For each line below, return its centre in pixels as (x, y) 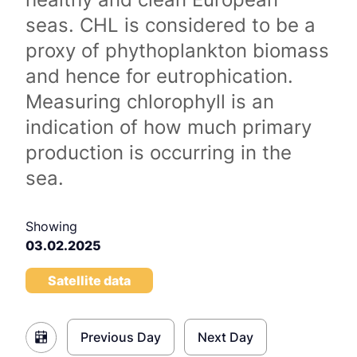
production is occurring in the (159, 153)
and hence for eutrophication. (159, 76)
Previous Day (121, 337)
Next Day (226, 337)
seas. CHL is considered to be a (171, 25)
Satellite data (89, 280)
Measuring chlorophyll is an (150, 102)
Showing (51, 226)
